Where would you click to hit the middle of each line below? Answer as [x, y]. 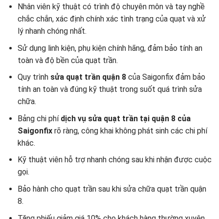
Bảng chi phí [39, 118]
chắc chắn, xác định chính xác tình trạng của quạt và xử [111, 19]
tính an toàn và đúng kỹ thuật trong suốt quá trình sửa [109, 89]
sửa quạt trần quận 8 [89, 77]
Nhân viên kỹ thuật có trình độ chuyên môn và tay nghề [111, 7]
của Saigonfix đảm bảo [166, 77]
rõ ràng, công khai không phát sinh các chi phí [130, 131]
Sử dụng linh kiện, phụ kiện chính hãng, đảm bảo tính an [110, 48]
